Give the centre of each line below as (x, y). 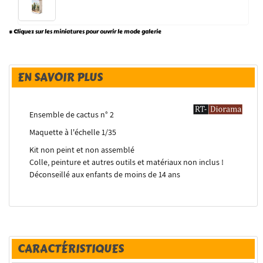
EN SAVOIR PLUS (60, 77)
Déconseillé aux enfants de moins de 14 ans (105, 174)
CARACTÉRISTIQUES (71, 248)
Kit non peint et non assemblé (82, 149)
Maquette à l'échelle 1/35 (73, 132)
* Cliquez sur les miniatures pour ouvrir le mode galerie (85, 31)
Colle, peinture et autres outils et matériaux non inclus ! (127, 162)
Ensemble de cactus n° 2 (72, 114)
